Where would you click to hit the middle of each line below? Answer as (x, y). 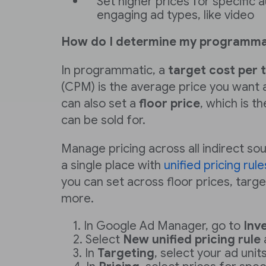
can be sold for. (103, 120)
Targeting (126, 253)
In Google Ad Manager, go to (162, 226)
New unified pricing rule (192, 240)
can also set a (100, 104)
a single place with (113, 165)
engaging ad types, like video (175, 15)
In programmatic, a (115, 70)
